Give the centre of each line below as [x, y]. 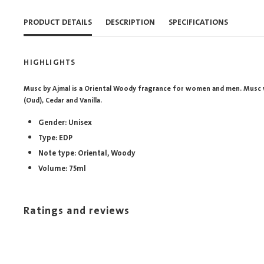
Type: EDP [56, 138]
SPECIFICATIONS [199, 22]
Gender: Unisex [65, 123]
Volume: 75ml [62, 169]
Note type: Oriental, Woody [87, 154]
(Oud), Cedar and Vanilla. [63, 100]
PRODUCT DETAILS [58, 22]
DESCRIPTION [131, 22]
